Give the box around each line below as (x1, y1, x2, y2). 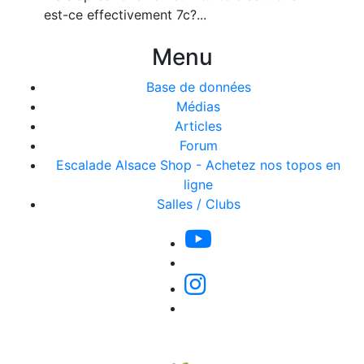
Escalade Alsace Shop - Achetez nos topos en (56, 157, 340, 173)
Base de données (145, 79, 251, 95)
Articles (175, 118, 222, 134)
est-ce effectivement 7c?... (44, 6, 206, 23)
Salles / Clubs (156, 196, 240, 212)
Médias (176, 98, 220, 115)
